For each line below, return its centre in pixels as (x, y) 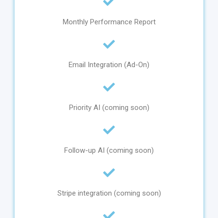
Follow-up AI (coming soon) (109, 151)
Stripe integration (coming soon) (109, 193)
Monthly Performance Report (109, 22)
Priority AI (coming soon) (109, 108)
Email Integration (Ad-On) (109, 65)
